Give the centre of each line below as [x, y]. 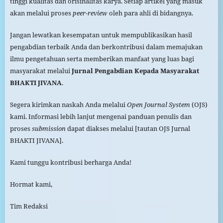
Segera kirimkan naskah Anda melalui [68, 105]
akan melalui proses [41, 13]
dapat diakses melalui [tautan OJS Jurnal [128, 129]
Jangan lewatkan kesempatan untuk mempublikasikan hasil [101, 35]
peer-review [90, 13]
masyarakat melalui [41, 71]
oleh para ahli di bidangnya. [150, 13]
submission [49, 129]
